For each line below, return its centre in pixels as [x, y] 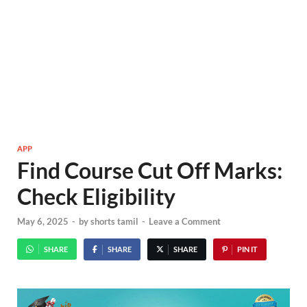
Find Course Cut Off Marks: [150, 171]
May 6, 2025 [43, 221]
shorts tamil [114, 221]
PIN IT [247, 249]
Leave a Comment [185, 221]
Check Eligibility [96, 197]
